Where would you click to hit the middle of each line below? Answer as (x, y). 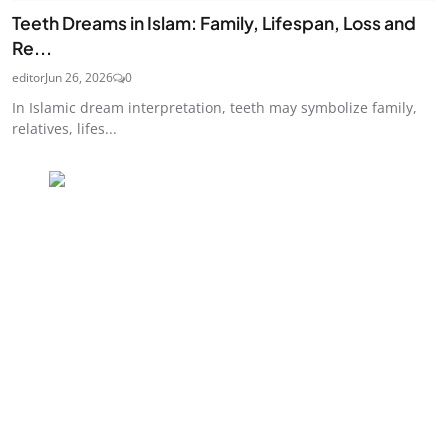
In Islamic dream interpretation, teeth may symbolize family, (214, 108)
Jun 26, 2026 (79, 78)
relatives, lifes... (64, 129)
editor (28, 78)
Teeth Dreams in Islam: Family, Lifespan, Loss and (214, 23)
